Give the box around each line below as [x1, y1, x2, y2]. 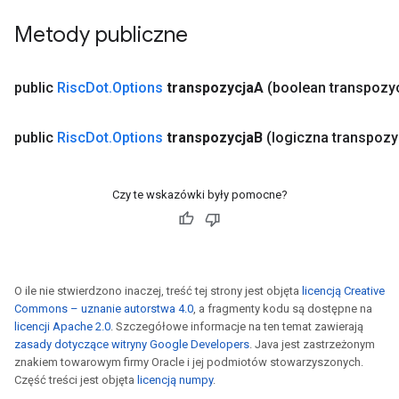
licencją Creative [302, 284, 385, 297]
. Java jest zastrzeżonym [249, 338, 375, 351]
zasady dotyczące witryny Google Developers [14, 338, 249, 351]
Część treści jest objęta [14, 373, 137, 387]
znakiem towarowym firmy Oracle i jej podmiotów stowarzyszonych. [14, 355, 363, 369]
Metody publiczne [14, 21, 193, 48]
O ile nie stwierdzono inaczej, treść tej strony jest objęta [14, 284, 302, 297]
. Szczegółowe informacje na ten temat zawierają [110, 320, 363, 333]
